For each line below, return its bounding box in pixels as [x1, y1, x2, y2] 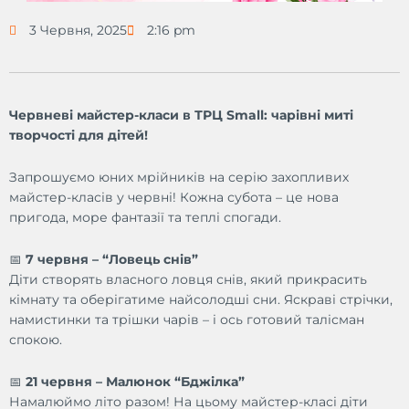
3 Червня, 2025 [29, 23, 128, 37]
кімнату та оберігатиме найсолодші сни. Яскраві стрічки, [9, 291, 393, 307]
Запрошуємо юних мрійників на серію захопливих [9, 169, 349, 184]
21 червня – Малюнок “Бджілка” [26, 373, 245, 389]
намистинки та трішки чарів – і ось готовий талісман [9, 311, 364, 327]
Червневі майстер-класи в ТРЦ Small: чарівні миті [9, 108, 353, 122]
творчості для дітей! [9, 128, 148, 142]
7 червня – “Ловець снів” [26, 251, 198, 267]
